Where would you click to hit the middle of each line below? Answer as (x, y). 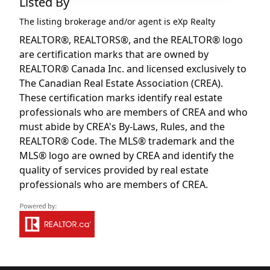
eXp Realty (194, 22)
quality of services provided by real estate (114, 170)
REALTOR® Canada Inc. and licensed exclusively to (133, 69)
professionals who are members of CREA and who (133, 112)
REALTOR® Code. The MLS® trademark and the (127, 141)
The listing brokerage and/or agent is (96, 22)
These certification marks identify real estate (121, 98)
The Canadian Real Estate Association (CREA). (121, 83)
